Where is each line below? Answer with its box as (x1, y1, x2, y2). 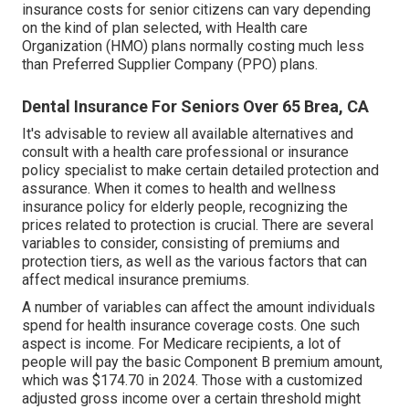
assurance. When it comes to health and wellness (22, 180, 336, 198)
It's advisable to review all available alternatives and (22, 125, 353, 143)
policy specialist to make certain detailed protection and (22, 162, 379, 180)
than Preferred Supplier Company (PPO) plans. (22, 56, 318, 74)
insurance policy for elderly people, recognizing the (22, 198, 348, 216)
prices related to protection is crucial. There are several (22, 216, 373, 235)
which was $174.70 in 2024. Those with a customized (22, 372, 362, 390)
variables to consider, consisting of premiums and (22, 235, 340, 253)
